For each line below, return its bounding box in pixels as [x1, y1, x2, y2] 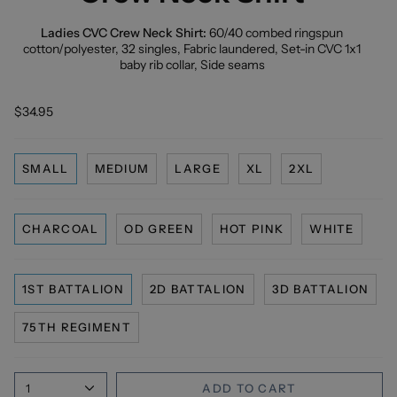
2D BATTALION [149, 282, 246, 297]
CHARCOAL [22, 222, 99, 237]
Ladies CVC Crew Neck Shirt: [41, 24, 206, 41]
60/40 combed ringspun [206, 24, 343, 41]
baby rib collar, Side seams [119, 56, 265, 73]
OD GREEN [124, 222, 194, 237]
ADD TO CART [202, 380, 297, 395]
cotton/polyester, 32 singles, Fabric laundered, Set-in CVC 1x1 [23, 40, 361, 57]
